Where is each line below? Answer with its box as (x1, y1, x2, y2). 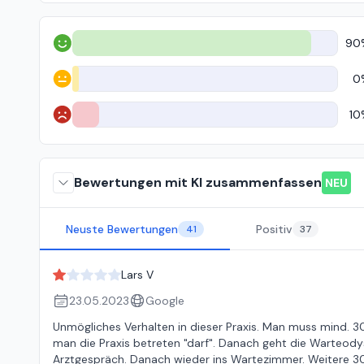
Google (145, 293, 184, 308)
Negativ (52, 114, 92, 129)
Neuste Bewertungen (66, 222, 178, 236)
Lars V (121, 267, 154, 282)
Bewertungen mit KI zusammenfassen (74, 174, 322, 191)
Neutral (52, 78, 90, 93)
